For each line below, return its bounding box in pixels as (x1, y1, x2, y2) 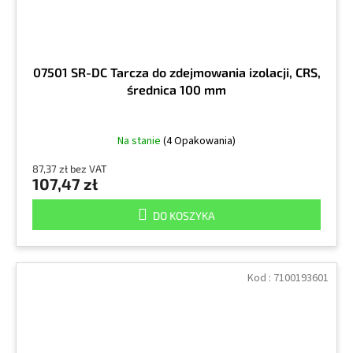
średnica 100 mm (127, 81, 226, 97)
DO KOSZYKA (153, 208, 215, 222)
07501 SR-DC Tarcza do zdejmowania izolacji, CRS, (32, 64, 321, 80)
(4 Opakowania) (163, 132, 236, 149)
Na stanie (117, 132, 163, 149)
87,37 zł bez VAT (32, 162, 107, 175)
